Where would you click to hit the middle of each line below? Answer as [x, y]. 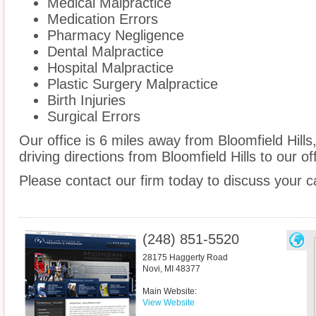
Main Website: [170, 292]
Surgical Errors [94, 117]
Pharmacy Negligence [116, 36]
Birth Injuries [86, 101]
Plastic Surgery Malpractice [133, 84]
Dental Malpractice [105, 52]
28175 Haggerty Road [185, 258]
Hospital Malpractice [110, 68]
